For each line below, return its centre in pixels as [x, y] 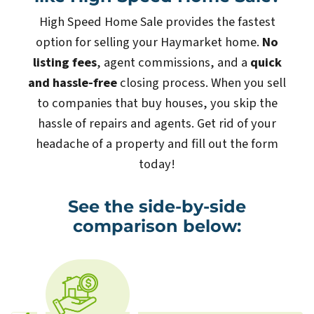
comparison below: [157, 226]
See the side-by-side [157, 207]
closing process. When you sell [202, 83]
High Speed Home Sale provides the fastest [157, 22]
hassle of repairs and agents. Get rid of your [157, 124]
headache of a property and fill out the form [157, 144]
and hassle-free [73, 83]
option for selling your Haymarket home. [149, 42]
